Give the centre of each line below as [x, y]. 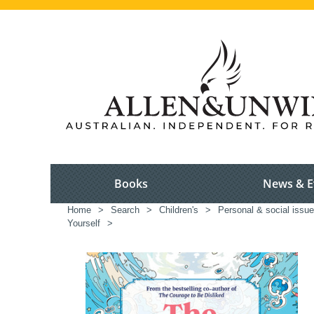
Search [125, 210]
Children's [179, 210]
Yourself [84, 224]
